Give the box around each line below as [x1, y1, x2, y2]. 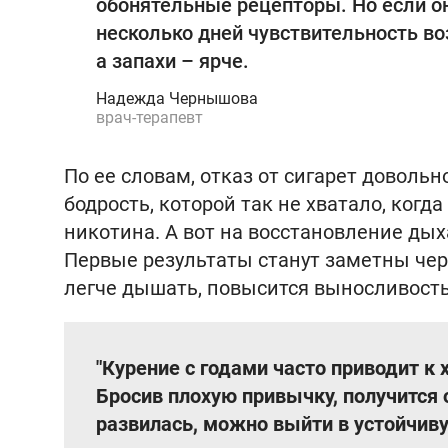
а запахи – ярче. [96, 49, 249, 73]
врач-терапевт [96, 108, 203, 127]
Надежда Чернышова [96, 89, 258, 108]
